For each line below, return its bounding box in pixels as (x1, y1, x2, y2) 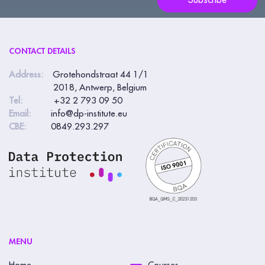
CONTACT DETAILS (9, 47, 76, 55)
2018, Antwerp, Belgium (9, 83, 147, 92)
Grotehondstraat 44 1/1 (53, 70, 148, 79)
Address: (9, 70, 50, 79)
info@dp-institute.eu (51, 109, 127, 118)
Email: (9, 109, 49, 118)
